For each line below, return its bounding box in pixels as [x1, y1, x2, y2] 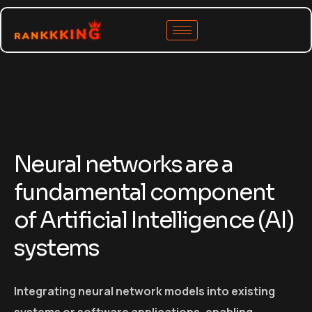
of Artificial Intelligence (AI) [14, 206, 294, 235]
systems [14, 234, 100, 263]
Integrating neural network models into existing [14, 283, 275, 299]
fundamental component [14, 178, 274, 207]
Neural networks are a [14, 150, 233, 179]
